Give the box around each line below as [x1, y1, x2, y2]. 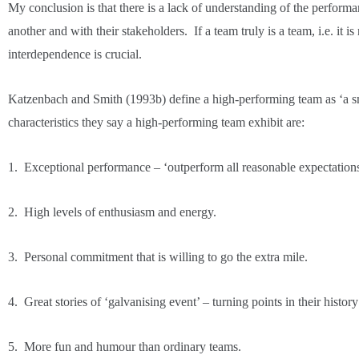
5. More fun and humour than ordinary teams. [8, 339, 241, 353]
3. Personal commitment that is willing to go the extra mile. [8, 249, 308, 264]
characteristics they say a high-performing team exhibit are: [8, 115, 305, 129]
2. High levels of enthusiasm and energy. [8, 204, 216, 219]
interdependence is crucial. [8, 46, 142, 61]
